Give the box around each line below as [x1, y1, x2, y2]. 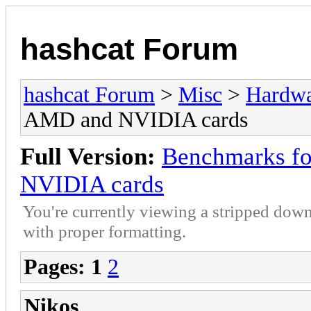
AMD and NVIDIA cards [24, 107, 248, 132]
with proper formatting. [23, 221, 186, 241]
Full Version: [20, 142, 155, 170]
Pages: [24, 254, 85, 279]
